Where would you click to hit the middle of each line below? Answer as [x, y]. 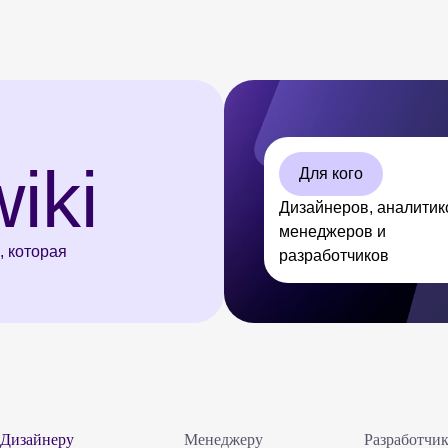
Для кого [331, 173]
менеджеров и [332, 231]
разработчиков [334, 255]
